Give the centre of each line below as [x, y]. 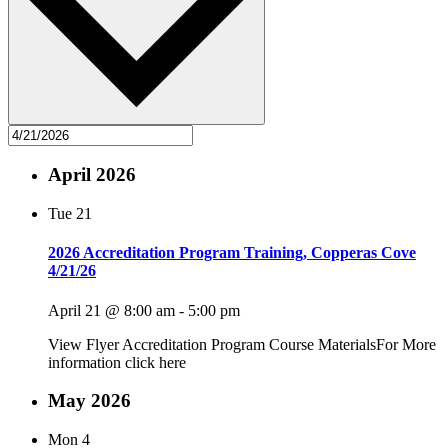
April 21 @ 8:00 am [111, 310]
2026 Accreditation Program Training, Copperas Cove [232, 253]
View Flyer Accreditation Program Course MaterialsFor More [242, 344]
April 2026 [92, 175]
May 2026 [89, 401]
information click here [117, 362]
